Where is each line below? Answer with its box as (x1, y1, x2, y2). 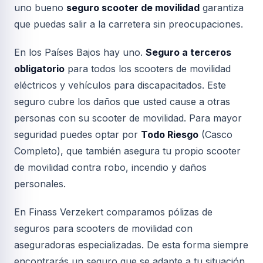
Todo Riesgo (141, 129, 198, 140)
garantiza (200, 2, 244, 14)
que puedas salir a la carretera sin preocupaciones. (14, 18, 243, 30)
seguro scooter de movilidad (66, 2, 200, 14)
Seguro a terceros (146, 46, 231, 58)
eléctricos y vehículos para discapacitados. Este (14, 79, 226, 91)
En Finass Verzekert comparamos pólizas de (14, 206, 213, 218)
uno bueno (14, 2, 66, 14)
